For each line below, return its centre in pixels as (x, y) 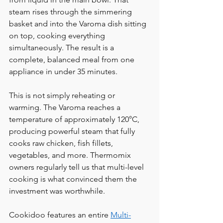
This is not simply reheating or (63, 96)
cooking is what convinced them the (74, 179)
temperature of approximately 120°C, (75, 119)
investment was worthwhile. (57, 191)
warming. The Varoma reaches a (66, 108)
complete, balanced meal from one (73, 60)
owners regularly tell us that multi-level (77, 167)
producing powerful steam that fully (73, 131)
